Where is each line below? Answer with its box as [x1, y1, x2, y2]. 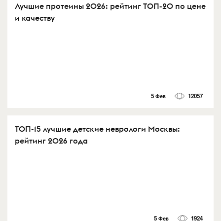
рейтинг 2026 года [15, 135, 88, 146]
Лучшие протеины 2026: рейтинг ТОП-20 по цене [15, 1, 206, 11]
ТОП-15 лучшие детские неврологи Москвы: [15, 123, 180, 134]
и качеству [15, 13, 55, 23]
